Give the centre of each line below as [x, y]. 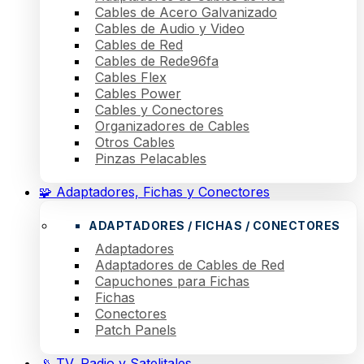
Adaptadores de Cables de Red [190, 265]
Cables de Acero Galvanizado [186, 12]
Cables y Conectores [159, 110]
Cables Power [138, 93]
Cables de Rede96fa [157, 61]
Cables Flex [131, 77]
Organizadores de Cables [172, 126]
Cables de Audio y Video [170, 28]
